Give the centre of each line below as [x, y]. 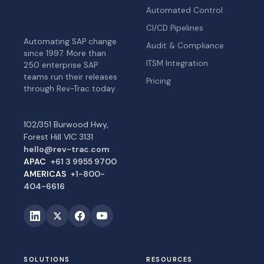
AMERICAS [45, 174]
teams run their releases [70, 77]
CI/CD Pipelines [175, 28]
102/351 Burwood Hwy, [66, 125]
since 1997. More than [65, 54]
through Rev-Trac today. [70, 89]
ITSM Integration [177, 63]
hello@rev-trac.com [67, 149]
